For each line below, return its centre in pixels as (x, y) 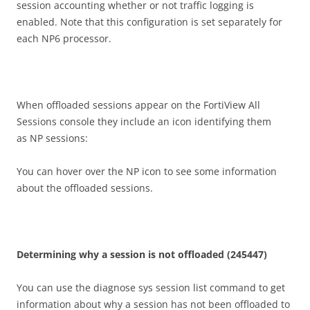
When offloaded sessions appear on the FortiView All (138, 104)
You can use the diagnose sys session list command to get (151, 287)
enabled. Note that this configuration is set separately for (149, 21)
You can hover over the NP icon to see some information (147, 171)
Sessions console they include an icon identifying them (144, 121)
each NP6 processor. (64, 38)
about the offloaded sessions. (85, 188)
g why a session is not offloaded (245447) (169, 254)
